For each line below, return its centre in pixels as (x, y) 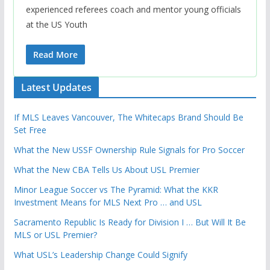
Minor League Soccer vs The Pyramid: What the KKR (116, 190)
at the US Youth (56, 25)
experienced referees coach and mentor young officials (133, 10)
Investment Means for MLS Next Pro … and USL (108, 202)
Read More (55, 55)
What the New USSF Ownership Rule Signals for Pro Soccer (129, 150)
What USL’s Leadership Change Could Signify (100, 255)
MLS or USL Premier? (55, 235)
